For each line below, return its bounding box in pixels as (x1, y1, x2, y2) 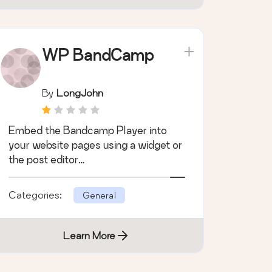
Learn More (63, 229, 116, 242)
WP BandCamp (41, 46, 154, 64)
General (82, 190, 116, 201)
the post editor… (8, 154, 84, 166)
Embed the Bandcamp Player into (8, 124, 167, 137)
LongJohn (56, 87, 103, 99)
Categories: (8, 189, 64, 201)
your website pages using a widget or (8, 139, 182, 151)
